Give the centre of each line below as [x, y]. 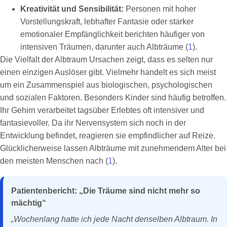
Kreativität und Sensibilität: [72, 9]
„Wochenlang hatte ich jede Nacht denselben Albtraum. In [114, 219]
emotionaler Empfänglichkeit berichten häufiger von [112, 34]
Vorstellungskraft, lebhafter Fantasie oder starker [107, 21]
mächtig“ [29, 203]
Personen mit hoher [160, 9]
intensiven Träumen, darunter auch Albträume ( [104, 47]
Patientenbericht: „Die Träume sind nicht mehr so [106, 191]
